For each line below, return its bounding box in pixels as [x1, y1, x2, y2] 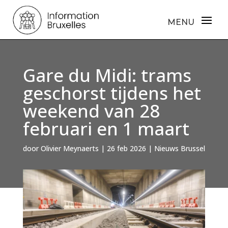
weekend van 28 [22, 99, 160, 123]
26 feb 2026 [106, 144, 146, 154]
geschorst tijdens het [22, 81, 201, 105]
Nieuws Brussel [154, 144, 205, 154]
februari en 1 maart [22, 117, 189, 141]
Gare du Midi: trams [22, 63, 191, 88]
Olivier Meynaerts [40, 144, 99, 154]
